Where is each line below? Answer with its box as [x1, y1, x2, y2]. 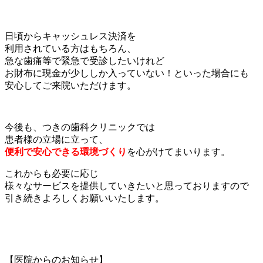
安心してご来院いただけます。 [5, 80, 136, 90]
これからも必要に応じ [5, 168, 99, 178]
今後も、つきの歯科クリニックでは [5, 122, 155, 132]
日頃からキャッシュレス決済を [5, 31, 136, 41]
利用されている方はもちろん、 [5, 43, 136, 53]
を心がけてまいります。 [127, 146, 230, 157]
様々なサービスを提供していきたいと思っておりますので [5, 180, 249, 191]
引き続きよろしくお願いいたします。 [5, 193, 164, 203]
